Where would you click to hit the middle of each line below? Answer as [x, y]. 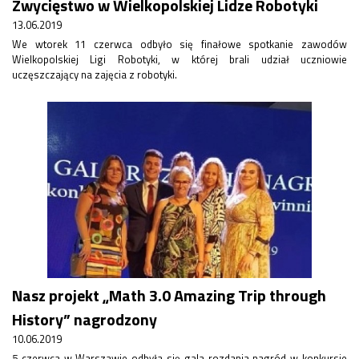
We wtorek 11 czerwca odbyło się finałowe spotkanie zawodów [179, 44]
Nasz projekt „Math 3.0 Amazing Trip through [169, 295]
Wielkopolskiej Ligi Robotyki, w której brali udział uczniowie [179, 59]
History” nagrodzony [85, 319]
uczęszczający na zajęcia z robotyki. [95, 75]
